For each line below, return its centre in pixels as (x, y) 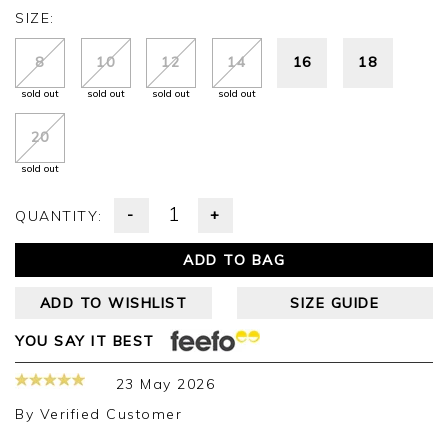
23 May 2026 (165, 384)
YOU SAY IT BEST (85, 340)
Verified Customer (110, 414)
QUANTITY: (64, 216)
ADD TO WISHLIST (113, 303)
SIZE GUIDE (335, 303)
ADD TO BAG (234, 260)
